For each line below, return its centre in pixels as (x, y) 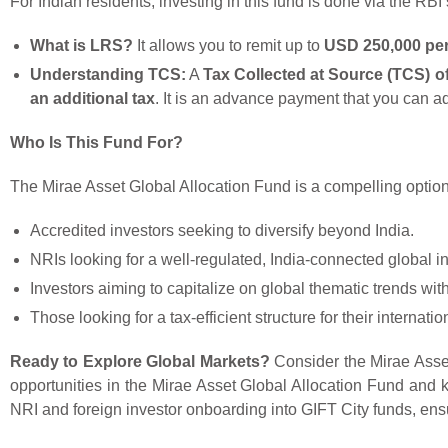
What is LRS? (81, 46)
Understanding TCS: (108, 75)
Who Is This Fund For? (96, 143)
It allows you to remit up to (228, 46)
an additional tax (92, 99)
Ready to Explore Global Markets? (140, 362)
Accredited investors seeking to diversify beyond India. (222, 231)
